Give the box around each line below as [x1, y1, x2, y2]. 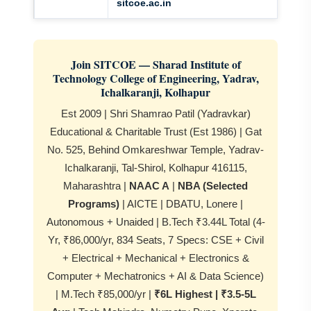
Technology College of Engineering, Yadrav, [52, 70, 259, 86]
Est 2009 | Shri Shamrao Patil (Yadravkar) [60, 108, 251, 119]
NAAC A [129, 180, 169, 192]
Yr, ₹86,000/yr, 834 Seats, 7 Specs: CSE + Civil [47, 234, 264, 246]
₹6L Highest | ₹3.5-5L [153, 288, 256, 300]
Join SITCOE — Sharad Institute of [70, 56, 241, 72]
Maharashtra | [63, 180, 129, 192]
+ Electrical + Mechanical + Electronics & [62, 252, 249, 264]
